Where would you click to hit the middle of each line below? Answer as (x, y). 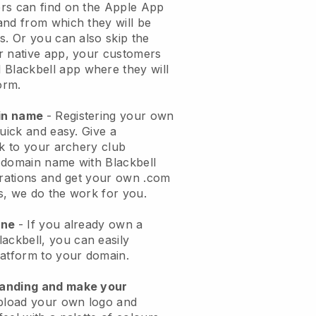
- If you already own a (80, 224)
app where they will (112, 69)
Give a (99, 131)
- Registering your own (110, 115)
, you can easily (86, 239)
